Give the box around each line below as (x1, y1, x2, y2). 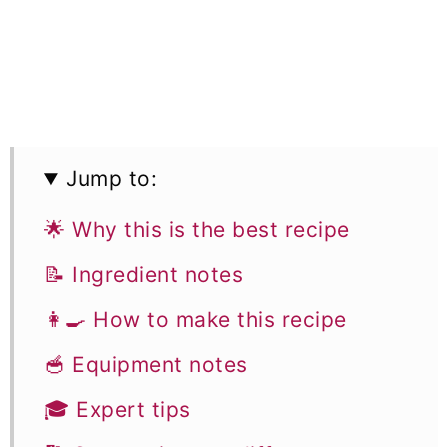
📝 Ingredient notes (44, 262, 243, 288)
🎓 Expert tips (44, 397, 191, 423)
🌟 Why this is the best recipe (44, 217, 350, 243)
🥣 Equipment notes (44, 352, 248, 378)
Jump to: (66, 166, 158, 192)
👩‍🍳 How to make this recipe (44, 307, 347, 333)
